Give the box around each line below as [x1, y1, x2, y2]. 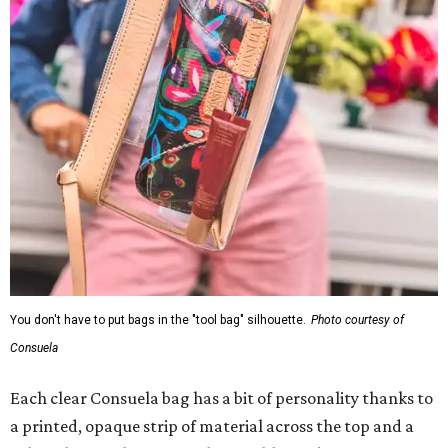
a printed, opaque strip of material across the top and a [10, 415, 414, 436]
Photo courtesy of [311, 312, 404, 327]
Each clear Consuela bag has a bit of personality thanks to [10, 387, 433, 408]
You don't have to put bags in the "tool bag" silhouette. [10, 312, 306, 327]
